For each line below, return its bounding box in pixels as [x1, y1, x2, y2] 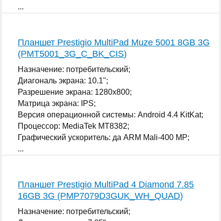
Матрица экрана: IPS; [18, 99, 96, 108]
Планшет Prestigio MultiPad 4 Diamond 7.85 [18, 179, 194, 189]
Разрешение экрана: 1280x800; [18, 87, 132, 96]
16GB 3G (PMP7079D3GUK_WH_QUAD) [18, 190, 184, 201]
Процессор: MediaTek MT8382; [18, 121, 130, 130]
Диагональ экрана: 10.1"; [18, 76, 109, 85]
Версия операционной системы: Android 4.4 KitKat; [18, 110, 204, 119]
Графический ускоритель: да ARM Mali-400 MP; [18, 133, 190, 142]
